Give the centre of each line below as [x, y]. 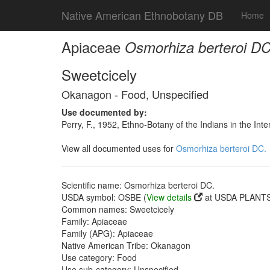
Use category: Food [99, 257]
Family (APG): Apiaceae [107, 233]
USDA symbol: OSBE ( [104, 197]
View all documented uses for [119, 148]
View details [169, 197]
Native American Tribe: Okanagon [126, 245]
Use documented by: [104, 112]
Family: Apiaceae [94, 221]
